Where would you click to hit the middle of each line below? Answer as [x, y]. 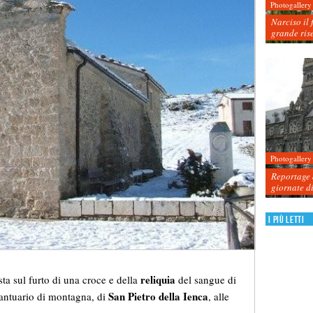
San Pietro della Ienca [158, 297]
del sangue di [206, 280]
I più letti [286, 219]
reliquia [158, 280]
